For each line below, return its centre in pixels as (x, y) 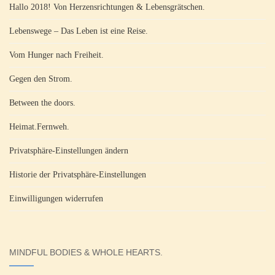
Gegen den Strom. (41, 79)
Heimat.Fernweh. (39, 126)
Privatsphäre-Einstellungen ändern (69, 150)
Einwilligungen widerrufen (56, 198)
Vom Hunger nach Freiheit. (56, 55)
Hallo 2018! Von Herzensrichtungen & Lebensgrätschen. (107, 7)
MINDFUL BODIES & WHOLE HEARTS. (86, 252)
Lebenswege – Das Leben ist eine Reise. (79, 31)
